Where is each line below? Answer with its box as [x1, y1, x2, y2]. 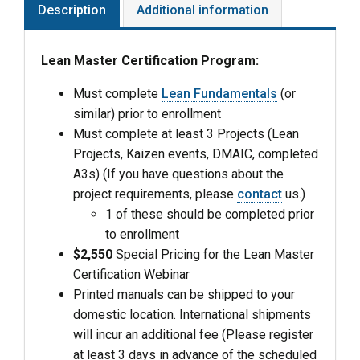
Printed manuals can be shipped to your [73, 287, 295, 303]
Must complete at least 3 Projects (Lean [73, 126, 299, 142]
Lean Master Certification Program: [41, 53, 259, 69]
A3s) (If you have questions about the [73, 166, 284, 182]
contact [237, 186, 282, 202]
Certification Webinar [73, 267, 190, 283]
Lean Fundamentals [162, 86, 277, 102]
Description [38, 2, 106, 18]
